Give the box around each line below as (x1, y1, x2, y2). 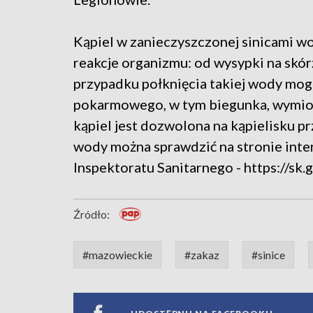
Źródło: (73, 208, 110, 221)
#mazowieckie (82, 248, 152, 262)
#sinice (252, 248, 285, 262)
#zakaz (184, 248, 219, 262)
